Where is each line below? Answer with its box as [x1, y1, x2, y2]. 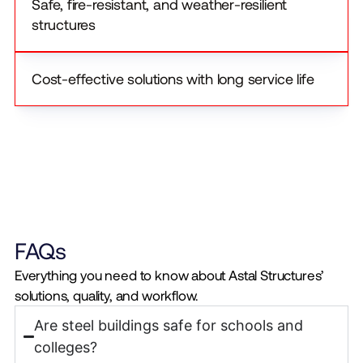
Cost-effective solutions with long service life [31, 70, 314, 88]
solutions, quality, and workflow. [14, 287, 199, 304]
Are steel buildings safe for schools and [34, 317, 304, 335]
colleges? [34, 339, 98, 357]
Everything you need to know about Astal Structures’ [14, 267, 325, 284]
